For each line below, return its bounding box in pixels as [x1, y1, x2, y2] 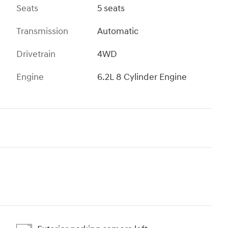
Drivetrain [16, 48, 55, 61]
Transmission [16, 25, 68, 38]
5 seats [97, 3, 125, 15]
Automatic [97, 25, 139, 38]
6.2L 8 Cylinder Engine [97, 71, 187, 83]
